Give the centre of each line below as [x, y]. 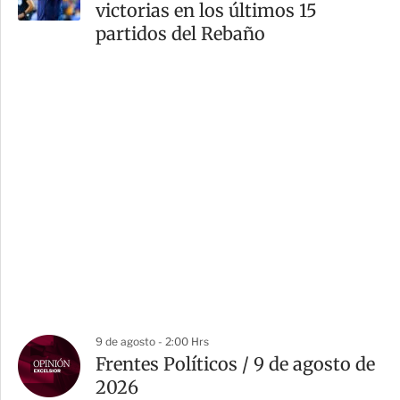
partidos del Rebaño [180, 34]
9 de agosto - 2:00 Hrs [152, 342]
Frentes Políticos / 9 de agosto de [235, 364]
